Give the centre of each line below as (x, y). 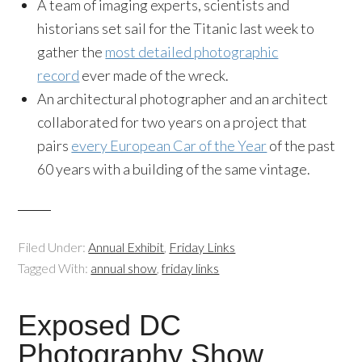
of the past (301, 145)
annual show (124, 268)
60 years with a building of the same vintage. (174, 169)
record (59, 75)
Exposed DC (100, 325)
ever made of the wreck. (154, 75)
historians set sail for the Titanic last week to (176, 28)
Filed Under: (53, 247)
